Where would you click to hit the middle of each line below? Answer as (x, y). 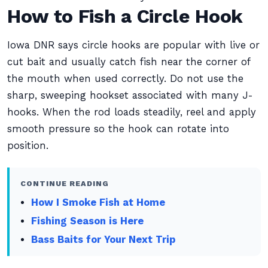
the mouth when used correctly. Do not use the (125, 79)
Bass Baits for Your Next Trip (103, 240)
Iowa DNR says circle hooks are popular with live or (133, 45)
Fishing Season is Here (88, 221)
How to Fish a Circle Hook (125, 16)
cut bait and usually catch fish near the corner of (129, 62)
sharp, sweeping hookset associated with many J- (130, 95)
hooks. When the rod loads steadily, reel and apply (132, 112)
